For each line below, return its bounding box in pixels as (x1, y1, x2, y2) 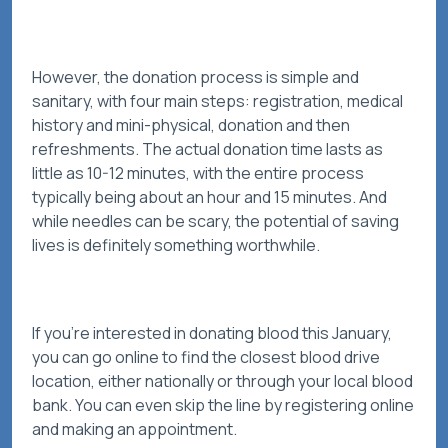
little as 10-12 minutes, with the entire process (32, 162, 364, 185)
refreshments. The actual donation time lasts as (32, 138, 383, 161)
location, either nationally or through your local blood (32, 370, 413, 393)
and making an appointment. (32, 418, 240, 441)
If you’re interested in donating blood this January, (32, 322, 392, 345)
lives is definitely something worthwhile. (32, 234, 320, 257)
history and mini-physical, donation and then (32, 114, 350, 137)
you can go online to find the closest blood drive (32, 346, 380, 369)
